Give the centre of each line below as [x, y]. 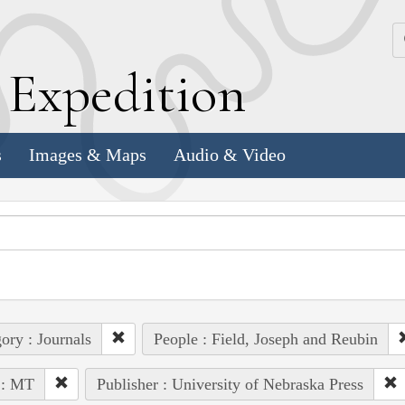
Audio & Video [230, 155]
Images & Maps [88, 155]
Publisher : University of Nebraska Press [230, 384]
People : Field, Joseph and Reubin [265, 339]
